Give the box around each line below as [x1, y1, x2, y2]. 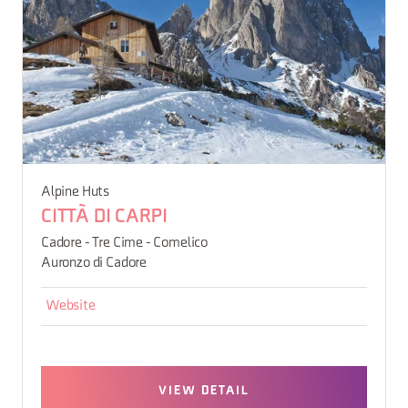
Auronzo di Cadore [41, 255, 148, 270]
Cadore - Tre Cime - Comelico [41, 235, 209, 250]
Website [46, 298, 96, 313]
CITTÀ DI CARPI [41, 207, 168, 227]
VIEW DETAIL [158, 384, 250, 397]
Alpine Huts [41, 184, 110, 199]
